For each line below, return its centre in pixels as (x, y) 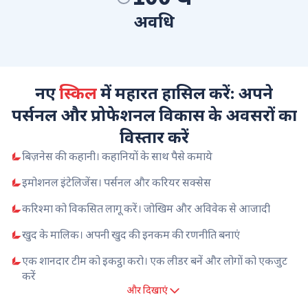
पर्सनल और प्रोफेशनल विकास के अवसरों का (154, 116)
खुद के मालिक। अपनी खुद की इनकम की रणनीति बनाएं (131, 235)
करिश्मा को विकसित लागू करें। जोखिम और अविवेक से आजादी (146, 209)
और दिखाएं (147, 291)
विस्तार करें (154, 138)
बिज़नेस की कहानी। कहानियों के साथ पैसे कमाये (117, 157)
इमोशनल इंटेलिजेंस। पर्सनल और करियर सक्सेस (117, 183)
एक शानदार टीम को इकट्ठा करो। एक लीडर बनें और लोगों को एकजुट (155, 261)
